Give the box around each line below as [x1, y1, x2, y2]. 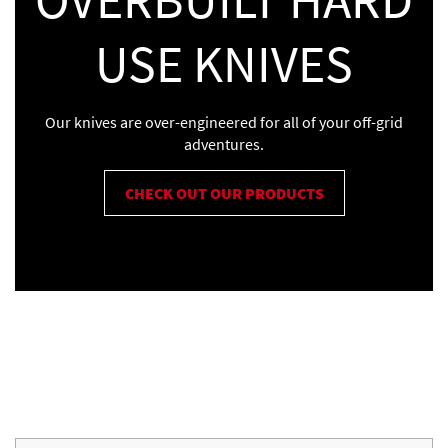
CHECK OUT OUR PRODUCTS [124, 182, 324, 203]
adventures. [184, 133, 264, 154]
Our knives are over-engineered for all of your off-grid [45, 111, 403, 132]
